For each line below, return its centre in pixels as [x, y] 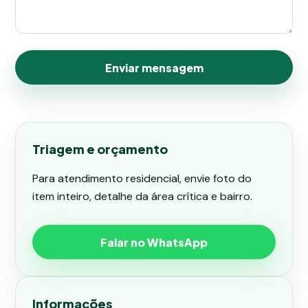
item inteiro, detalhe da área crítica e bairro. [142, 196]
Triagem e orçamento [100, 149]
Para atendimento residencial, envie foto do [142, 178]
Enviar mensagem [154, 67]
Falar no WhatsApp [154, 242]
